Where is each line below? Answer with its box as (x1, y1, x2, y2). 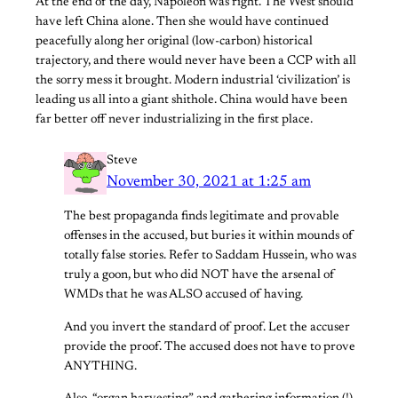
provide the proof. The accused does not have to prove (64, 340, 355, 354)
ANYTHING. (64, 360, 137, 373)
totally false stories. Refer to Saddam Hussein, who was (64, 250, 356, 263)
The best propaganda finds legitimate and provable (64, 211, 339, 224)
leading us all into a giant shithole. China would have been (36, 94, 347, 107)
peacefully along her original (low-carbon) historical (36, 36, 313, 49)
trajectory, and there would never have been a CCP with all (36, 55, 356, 68)
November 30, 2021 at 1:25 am (107, 174, 311, 191)
